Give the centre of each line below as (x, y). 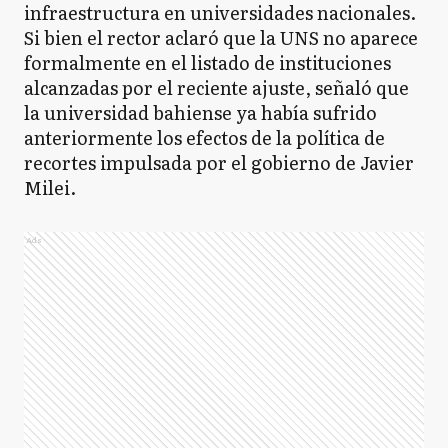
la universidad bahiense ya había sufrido (200, 112)
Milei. (50, 187)
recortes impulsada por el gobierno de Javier (219, 162)
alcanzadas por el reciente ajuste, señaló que (216, 87)
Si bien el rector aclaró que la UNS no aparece (221, 37)
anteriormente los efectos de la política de (204, 137)
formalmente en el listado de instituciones (207, 62)
